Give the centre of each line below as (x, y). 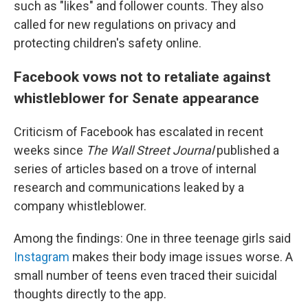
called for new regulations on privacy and (125, 24)
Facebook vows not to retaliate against (142, 77)
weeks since (50, 150)
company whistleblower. (80, 206)
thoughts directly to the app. (90, 294)
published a (246, 150)
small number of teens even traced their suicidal (145, 275)
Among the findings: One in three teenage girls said (152, 238)
